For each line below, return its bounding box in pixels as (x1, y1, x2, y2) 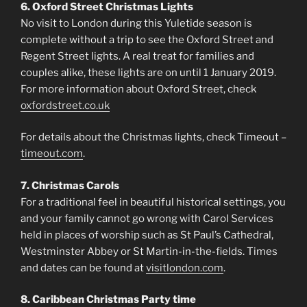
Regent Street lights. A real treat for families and (21, 49, 254, 62)
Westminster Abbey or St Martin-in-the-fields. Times (21, 245, 278, 258)
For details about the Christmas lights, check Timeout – (21, 131, 286, 144)
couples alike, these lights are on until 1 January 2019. (21, 66, 276, 79)
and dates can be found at (21, 261, 146, 274)
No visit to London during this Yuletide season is (21, 16, 252, 29)
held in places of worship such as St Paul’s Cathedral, (21, 228, 273, 241)
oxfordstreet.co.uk (21, 99, 110, 112)
